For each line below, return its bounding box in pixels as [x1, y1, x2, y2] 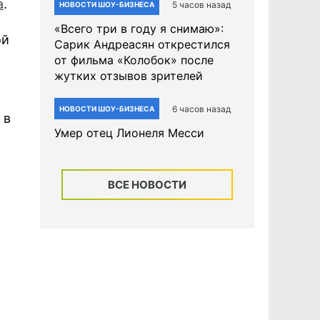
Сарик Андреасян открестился [54, 37, 230, 51]
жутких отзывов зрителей [54, 69, 203, 83]
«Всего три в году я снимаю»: [54, 21, 224, 36]
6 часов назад [172, 103, 231, 114]
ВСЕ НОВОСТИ [108, 178, 186, 191]
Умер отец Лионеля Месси [54, 126, 204, 140]
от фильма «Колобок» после [54, 53, 214, 67]
